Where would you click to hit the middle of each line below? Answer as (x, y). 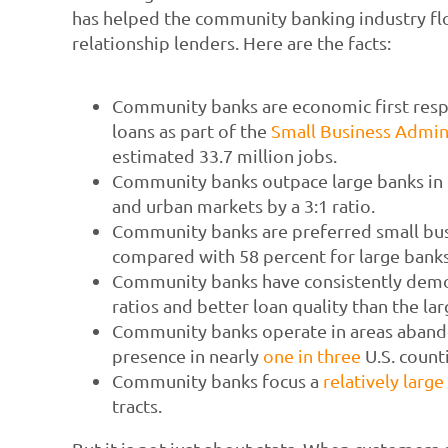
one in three (311, 355)
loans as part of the (191, 130)
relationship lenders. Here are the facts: (231, 42)
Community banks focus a (217, 380)
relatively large (383, 380)
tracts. (136, 405)
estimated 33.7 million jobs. (224, 155)
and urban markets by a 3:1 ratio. (243, 205)
